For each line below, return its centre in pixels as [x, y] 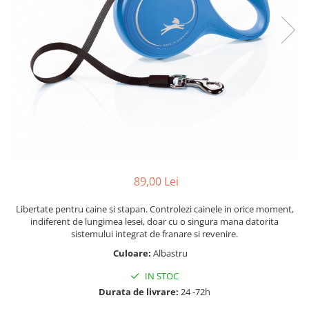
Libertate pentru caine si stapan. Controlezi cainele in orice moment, [154, 209]
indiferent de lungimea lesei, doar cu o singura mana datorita [154, 222]
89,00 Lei [156, 182]
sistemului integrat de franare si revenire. [154, 234]
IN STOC [161, 276]
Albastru [171, 253]
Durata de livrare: [139, 292]
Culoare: [133, 253]
